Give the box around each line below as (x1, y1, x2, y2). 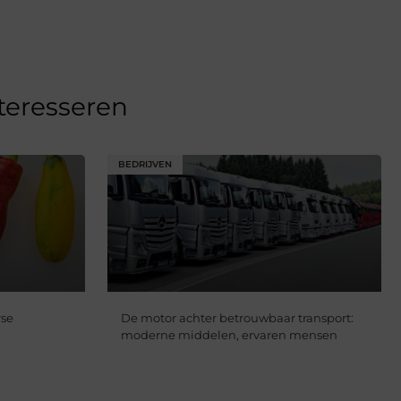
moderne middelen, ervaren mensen (120, 328, 337, 343)
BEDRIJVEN (117, 158, 172, 170)
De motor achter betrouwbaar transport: (120, 311, 354, 326)
